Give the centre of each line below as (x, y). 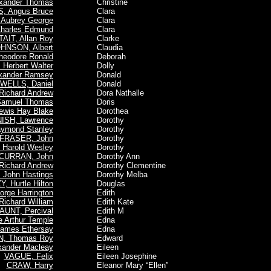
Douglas (99, 184)
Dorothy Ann (106, 156)
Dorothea (100, 111)
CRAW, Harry (30, 265)
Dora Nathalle (108, 93)
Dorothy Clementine (119, 165)
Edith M (98, 211)
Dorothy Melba (110, 175)
